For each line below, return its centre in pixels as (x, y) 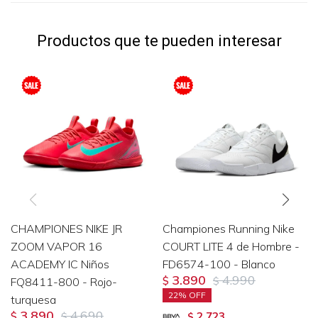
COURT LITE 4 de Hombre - (231, 246)
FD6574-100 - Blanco (219, 264)
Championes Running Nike (229, 228)
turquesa (33, 299)
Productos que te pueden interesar (159, 40)
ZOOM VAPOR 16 (56, 246)
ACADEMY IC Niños (60, 264)
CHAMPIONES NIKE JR (66, 228)
